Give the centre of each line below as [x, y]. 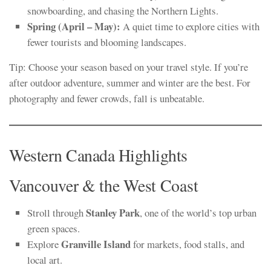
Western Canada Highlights [98, 155]
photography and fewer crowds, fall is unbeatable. [107, 99]
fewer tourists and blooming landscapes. [107, 42]
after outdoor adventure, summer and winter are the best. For [130, 83]
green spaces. [54, 229]
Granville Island [96, 244]
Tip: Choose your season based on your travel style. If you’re [129, 67]
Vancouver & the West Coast [104, 186]
